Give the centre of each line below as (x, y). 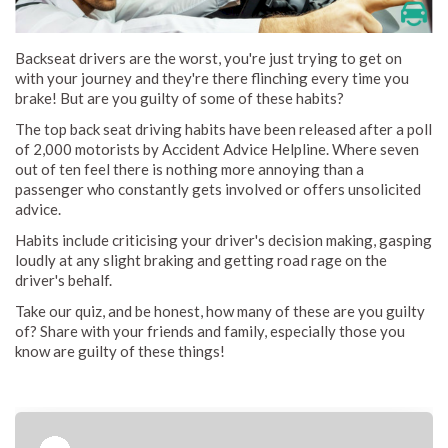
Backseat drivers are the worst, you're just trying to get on (208, 58)
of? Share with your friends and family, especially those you (210, 331)
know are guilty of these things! (121, 351)
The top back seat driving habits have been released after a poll (223, 129)
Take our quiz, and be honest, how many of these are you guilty (220, 311)
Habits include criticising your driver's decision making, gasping (223, 240)
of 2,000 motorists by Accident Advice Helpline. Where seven (217, 149)
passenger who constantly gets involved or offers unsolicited (218, 189)
